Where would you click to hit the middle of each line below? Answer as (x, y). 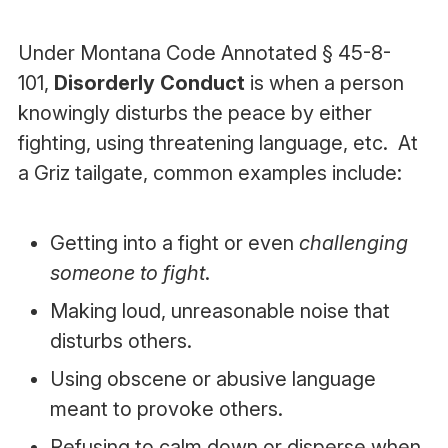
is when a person (324, 83)
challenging (353, 243)
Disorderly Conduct (149, 83)
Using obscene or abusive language (212, 379)
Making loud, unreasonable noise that (219, 311)
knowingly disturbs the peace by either (194, 113)
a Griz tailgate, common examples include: (209, 173)
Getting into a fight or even (174, 243)
